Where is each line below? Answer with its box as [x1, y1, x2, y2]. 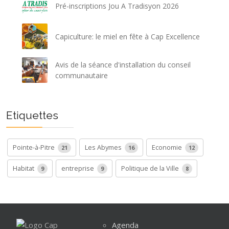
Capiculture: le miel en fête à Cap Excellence [55, 31, 200, 41]
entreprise [61, 164, 96, 173]
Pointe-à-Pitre [13, 143, 56, 152]
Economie [152, 143, 184, 152]
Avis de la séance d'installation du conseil [55, 60, 191, 70]
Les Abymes [85, 143, 123, 152]
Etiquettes [6, 109, 58, 122]
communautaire [55, 71, 108, 81]
